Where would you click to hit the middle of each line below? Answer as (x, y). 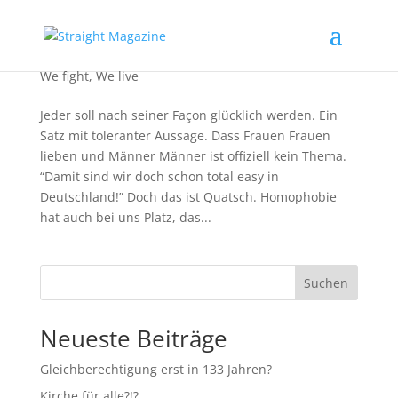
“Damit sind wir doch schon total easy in (159, 176)
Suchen (326, 283)
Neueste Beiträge (133, 338)
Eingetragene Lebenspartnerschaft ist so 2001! (195, 59)
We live (117, 76)
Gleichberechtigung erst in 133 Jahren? (155, 369)
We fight (64, 76)
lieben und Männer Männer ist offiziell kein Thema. (193, 156)
